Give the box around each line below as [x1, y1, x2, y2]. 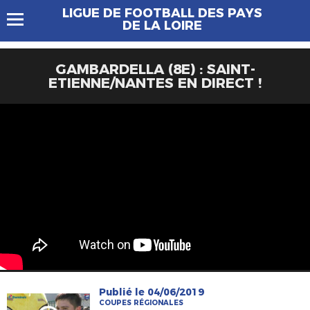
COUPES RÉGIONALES [99, 298, 184, 307]
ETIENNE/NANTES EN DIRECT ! [48, 75, 262, 91]
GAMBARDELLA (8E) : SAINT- [55, 61, 255, 77]
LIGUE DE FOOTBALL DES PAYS [62, 6, 262, 21]
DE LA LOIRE [122, 18, 202, 33]
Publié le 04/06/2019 [99, 286, 205, 298]
